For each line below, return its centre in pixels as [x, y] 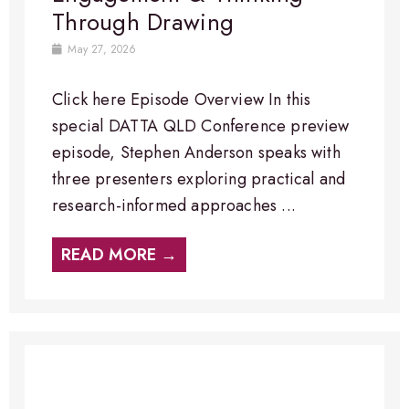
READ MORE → [120, 254]
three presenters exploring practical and [199, 178]
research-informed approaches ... [174, 205]
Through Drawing [143, 21]
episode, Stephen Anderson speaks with [196, 152]
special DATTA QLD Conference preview [201, 126]
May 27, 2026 [100, 49]
